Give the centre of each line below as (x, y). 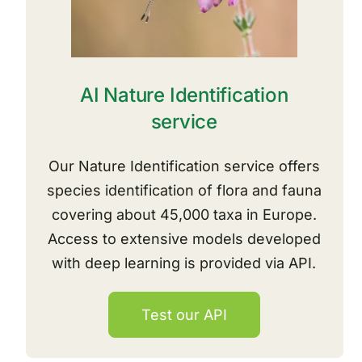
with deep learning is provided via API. (184, 263)
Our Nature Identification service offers (184, 166)
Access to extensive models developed (184, 239)
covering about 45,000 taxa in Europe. (184, 215)
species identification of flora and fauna (184, 191)
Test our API (184, 315)
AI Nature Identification (184, 95)
